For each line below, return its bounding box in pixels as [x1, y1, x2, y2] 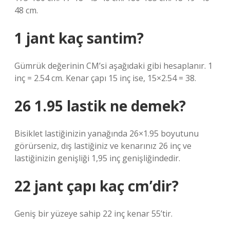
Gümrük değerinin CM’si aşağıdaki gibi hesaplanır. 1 [14, 60, 213, 71]
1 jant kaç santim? [14, 28, 144, 48]
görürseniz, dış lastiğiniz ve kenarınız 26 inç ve [14, 140, 191, 151]
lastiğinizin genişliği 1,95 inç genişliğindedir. [14, 152, 180, 164]
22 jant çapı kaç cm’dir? [14, 176, 179, 196]
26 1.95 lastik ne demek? [14, 96, 186, 116]
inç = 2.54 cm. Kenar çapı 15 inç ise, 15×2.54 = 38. [14, 72, 196, 84]
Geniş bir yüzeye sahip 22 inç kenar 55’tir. [14, 208, 172, 219]
